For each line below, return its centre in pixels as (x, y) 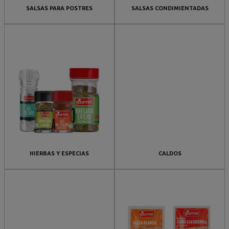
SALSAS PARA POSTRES (59, 8)
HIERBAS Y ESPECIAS (59, 154)
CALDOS (170, 154)
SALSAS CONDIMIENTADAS (170, 8)
